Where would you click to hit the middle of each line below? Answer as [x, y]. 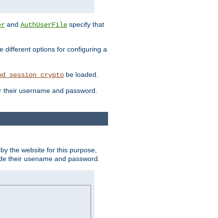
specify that [86, 25]
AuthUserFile [44, 25]
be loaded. [81, 75]
